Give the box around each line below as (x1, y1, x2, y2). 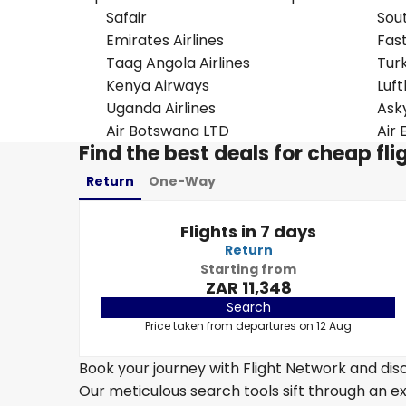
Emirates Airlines (106, 30, 224, 51)
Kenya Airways (106, 75, 209, 96)
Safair (106, 7, 147, 28)
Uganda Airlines (106, 98, 216, 119)
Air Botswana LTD (106, 121, 229, 141)
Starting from (200, 260, 296, 278)
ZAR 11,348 (205, 276, 292, 299)
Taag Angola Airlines (106, 53, 250, 73)
